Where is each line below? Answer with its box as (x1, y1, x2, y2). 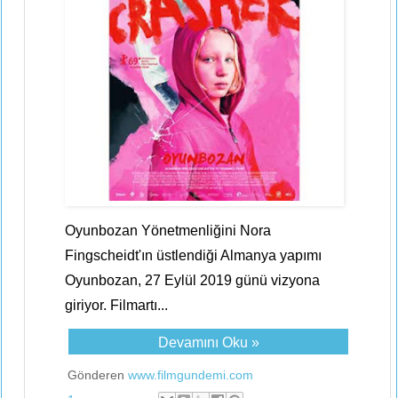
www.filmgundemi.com (128, 368, 253, 382)
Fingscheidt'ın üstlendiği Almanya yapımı (65, 248, 322, 263)
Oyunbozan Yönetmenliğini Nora (65, 223, 271, 238)
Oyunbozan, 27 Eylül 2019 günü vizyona (65, 273, 320, 288)
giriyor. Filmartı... (65, 298, 168, 313)
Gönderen (68, 368, 128, 382)
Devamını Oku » (157, 335, 259, 350)
